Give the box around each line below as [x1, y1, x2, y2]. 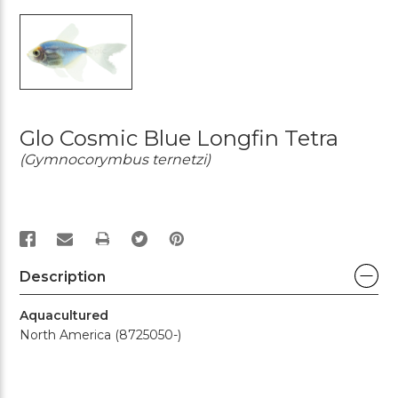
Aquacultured [20, 306, 108, 323]
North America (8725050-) [20, 326, 181, 343]
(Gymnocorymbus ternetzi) [20, 150, 211, 168]
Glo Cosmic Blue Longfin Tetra [20, 124, 338, 151]
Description [20, 267, 106, 285]
